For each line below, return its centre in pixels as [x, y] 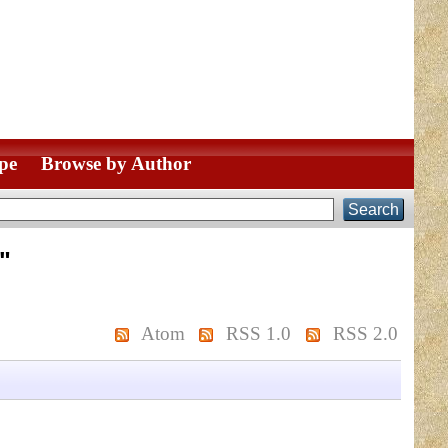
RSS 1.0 [259, 333]
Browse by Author [115, 163]
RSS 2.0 [365, 333]
